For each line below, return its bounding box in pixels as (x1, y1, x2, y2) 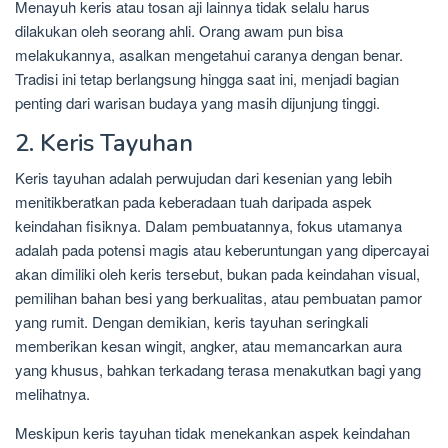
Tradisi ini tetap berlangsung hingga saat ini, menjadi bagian (15, 68, 399, 90)
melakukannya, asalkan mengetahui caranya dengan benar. (15, 44, 403, 66)
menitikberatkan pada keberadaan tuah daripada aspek (15, 191, 372, 213)
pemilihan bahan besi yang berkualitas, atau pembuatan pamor (15, 287, 422, 309)
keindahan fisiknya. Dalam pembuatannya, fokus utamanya (15, 215, 402, 237)
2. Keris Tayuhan (15, 127, 193, 160)
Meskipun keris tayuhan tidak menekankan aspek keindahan (15, 422, 410, 444)
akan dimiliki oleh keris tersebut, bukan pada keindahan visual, (15, 263, 420, 285)
